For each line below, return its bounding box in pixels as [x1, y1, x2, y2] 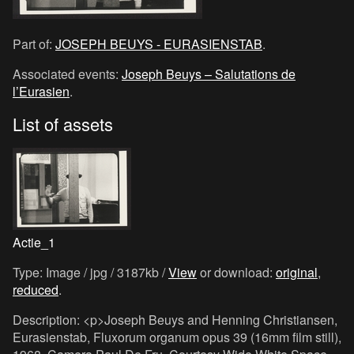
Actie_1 [13, 233, 55, 251]
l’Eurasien [13, 82, 70, 100]
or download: [197, 263, 276, 281]
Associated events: [13, 65, 122, 83]
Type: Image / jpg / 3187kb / [13, 263, 168, 281]
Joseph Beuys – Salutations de [122, 65, 296, 83]
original [276, 263, 318, 281]
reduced [13, 281, 58, 299]
